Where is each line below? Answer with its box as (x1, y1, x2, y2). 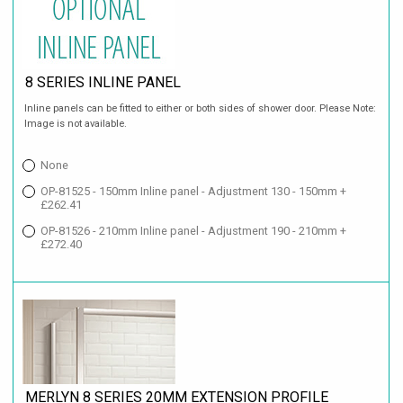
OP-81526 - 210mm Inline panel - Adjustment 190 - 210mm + (40, 224, 346, 238)
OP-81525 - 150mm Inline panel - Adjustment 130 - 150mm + (40, 184, 346, 199)
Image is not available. (24, 118, 128, 130)
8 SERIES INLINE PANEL (25, 73, 182, 91)
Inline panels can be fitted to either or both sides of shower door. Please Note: (24, 103, 377, 115)
